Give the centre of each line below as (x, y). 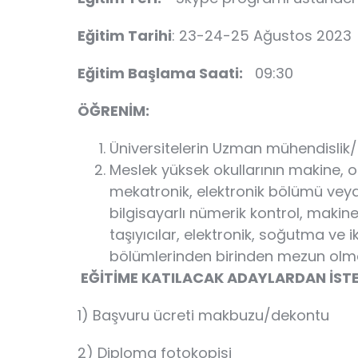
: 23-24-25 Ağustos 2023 (262, 36)
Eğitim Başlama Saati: (160, 73)
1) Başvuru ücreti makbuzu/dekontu (203, 315)
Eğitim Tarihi (125, 36)
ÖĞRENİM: (113, 111)
